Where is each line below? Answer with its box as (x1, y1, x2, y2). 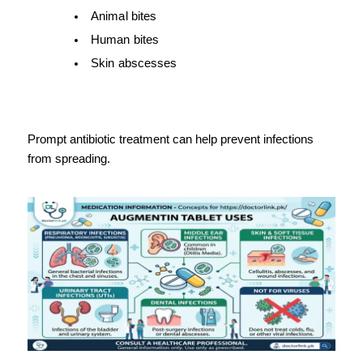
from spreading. (28, 152, 110, 166)
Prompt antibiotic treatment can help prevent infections (28, 133, 314, 147)
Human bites (91, 33, 160, 47)
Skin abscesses (91, 57, 177, 70)
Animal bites (91, 10, 157, 23)
